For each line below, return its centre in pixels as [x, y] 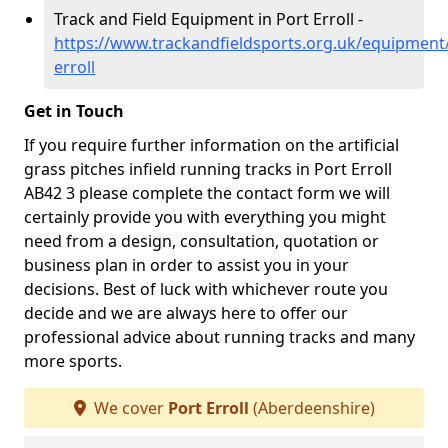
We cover [128, 408]
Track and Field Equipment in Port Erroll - [208, 19]
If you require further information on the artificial [211, 145]
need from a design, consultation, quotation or [201, 241]
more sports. [73, 361]
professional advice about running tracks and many [219, 337]
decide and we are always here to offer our [186, 313]
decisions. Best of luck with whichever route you [206, 289]
